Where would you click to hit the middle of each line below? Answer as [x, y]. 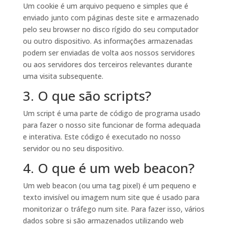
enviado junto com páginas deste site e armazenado [111, 18]
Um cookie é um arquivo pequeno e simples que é [105, 6]
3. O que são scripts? [87, 96]
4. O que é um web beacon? [108, 168]
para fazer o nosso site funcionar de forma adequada [111, 125]
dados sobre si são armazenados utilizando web [103, 221]
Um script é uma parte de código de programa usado [111, 113]
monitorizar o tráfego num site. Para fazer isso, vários [113, 209]
